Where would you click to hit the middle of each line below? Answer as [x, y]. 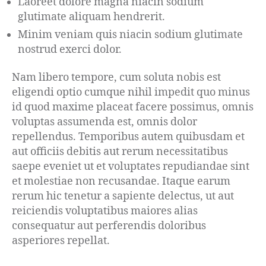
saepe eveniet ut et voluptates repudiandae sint [131, 167]
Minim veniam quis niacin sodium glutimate [130, 34]
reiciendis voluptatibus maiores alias [105, 211]
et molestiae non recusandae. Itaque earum [121, 182]
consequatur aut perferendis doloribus [109, 226]
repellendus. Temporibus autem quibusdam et [128, 137]
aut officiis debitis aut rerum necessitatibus [120, 152]
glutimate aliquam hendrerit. [91, 17]
